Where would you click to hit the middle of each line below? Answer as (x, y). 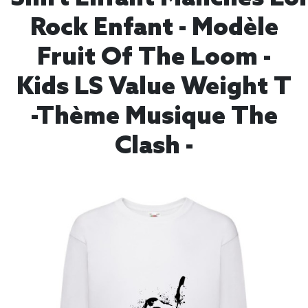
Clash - (154, 146)
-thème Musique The (154, 117)
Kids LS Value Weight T (154, 87)
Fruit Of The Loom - (154, 58)
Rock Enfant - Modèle (154, 28)
